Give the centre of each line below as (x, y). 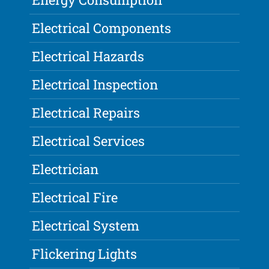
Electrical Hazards (88, 56)
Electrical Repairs (86, 113)
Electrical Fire (75, 198)
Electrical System (86, 226)
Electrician (65, 169)
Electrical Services (89, 141)
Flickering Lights (85, 254)
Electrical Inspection (95, 85)
